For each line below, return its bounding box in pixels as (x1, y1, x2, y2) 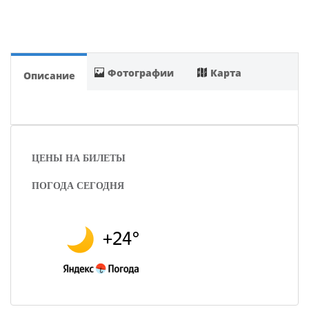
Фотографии (108, 66, 175, 79)
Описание (23, 68, 75, 82)
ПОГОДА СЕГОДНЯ (32, 180, 124, 191)
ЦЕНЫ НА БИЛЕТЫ (32, 152, 126, 163)
